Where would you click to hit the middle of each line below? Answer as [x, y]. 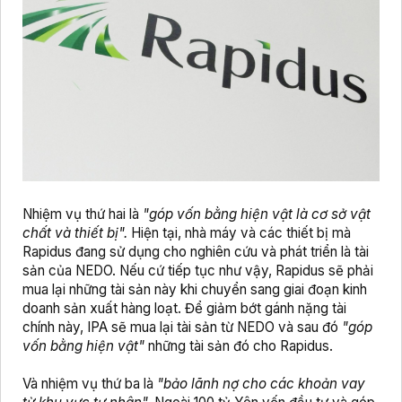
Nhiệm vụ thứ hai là [83, 214]
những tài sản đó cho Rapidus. [240, 346]
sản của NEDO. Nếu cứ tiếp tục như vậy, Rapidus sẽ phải [198, 271]
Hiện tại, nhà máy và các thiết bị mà [241, 233]
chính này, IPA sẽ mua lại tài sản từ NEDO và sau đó [182, 328]
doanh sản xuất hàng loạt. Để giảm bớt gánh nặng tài [184, 309]
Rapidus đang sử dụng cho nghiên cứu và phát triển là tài [196, 252]
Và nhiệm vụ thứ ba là [88, 384]
